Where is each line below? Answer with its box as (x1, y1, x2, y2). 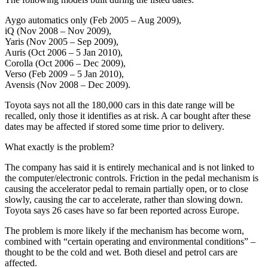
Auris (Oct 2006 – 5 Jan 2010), (5, 47, 123, 57)
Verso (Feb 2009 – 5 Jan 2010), (5, 68, 124, 79)
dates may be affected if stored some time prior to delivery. (5, 121, 224, 132)
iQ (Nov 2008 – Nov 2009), (5, 25, 111, 36)
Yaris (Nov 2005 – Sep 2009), (5, 36, 118, 47)
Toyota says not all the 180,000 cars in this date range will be (5, 99, 234, 110)
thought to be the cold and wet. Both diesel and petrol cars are (5, 246, 237, 257)
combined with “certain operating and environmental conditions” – (5, 236, 255, 246)
